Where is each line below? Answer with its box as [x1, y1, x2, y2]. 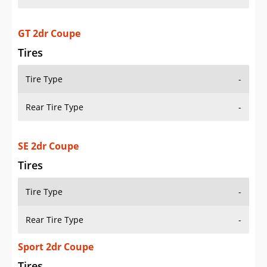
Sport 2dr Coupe [18, 240, 94, 254]
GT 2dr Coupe [18, 27, 80, 41]
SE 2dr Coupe [18, 139, 79, 153]
